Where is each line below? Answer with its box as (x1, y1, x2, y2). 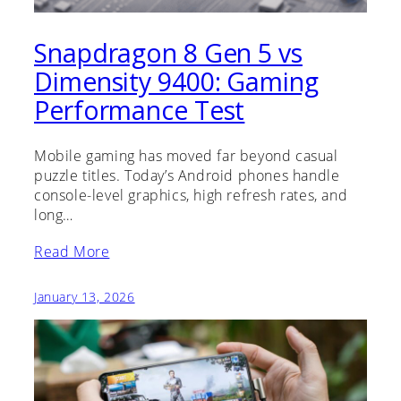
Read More (34, 241, 110, 261)
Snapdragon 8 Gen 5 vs (34, 36, 303, 71)
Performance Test (34, 93, 245, 128)
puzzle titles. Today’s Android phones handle (34, 165, 340, 185)
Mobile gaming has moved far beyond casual (34, 145, 338, 166)
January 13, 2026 (34, 287, 135, 305)
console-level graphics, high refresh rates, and (34, 184, 348, 205)
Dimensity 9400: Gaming (34, 64, 319, 99)
